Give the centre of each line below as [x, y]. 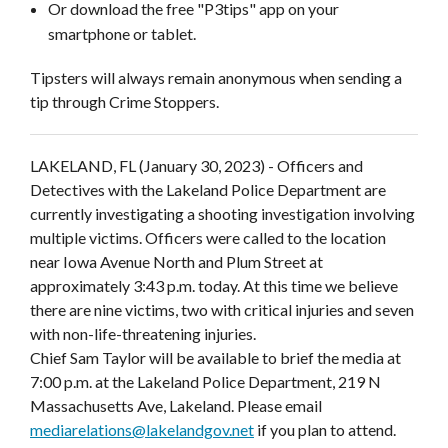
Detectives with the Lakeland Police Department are [208, 189]
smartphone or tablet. [121, 33]
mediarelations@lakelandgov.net [142, 429]
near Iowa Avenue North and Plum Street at [176, 261]
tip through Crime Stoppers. [124, 101]
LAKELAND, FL [83, 165]
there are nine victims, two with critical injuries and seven [222, 309]
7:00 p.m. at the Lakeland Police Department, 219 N [205, 381]
